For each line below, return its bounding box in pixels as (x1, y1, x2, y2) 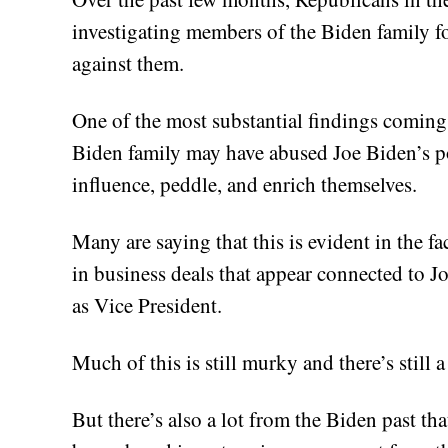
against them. (72, 48, 184, 77)
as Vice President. (72, 290, 222, 319)
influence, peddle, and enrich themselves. (72, 169, 417, 198)
